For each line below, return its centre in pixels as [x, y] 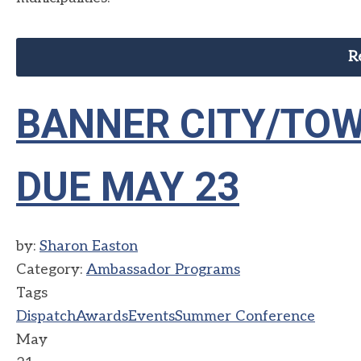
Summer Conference [245, 316]
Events [151, 316]
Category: [51, 270]
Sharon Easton [89, 246]
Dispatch [46, 316]
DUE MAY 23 [128, 187]
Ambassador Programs [163, 270]
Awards [102, 316]
